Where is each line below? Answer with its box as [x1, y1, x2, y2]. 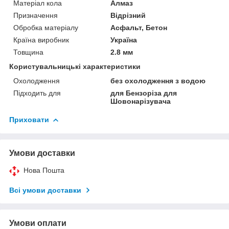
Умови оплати [9, 218, 66, 227]
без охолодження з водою [110, 76, 206, 85]
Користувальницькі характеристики [9, 62, 141, 71]
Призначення [13, 11, 58, 19]
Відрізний [110, 11, 146, 19]
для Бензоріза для [110, 88, 177, 97]
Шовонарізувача [110, 97, 171, 105]
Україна [110, 35, 138, 44]
